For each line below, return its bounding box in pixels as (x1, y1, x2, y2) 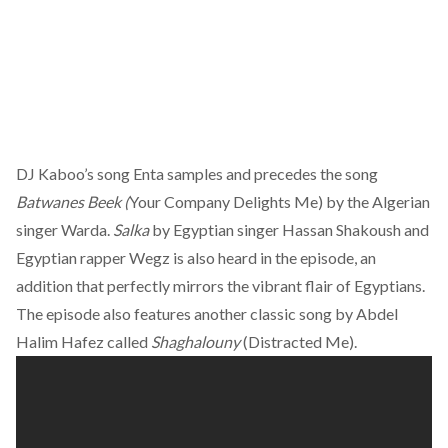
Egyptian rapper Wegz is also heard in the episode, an (16, 248, 376, 267)
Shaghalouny (148, 332, 240, 351)
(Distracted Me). (240, 332, 357, 351)
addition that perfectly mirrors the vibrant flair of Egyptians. (16, 276, 425, 295)
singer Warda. (16, 220, 113, 239)
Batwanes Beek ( (16, 192, 129, 211)
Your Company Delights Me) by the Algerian (129, 192, 430, 211)
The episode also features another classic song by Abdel (16, 304, 398, 323)
